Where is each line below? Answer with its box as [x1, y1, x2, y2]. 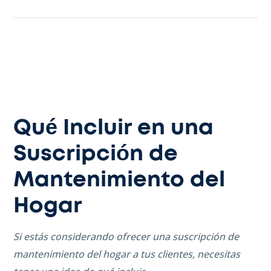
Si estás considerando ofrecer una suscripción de [13, 230, 239, 244]
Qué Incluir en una [13, 117, 214, 139]
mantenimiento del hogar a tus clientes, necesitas [13, 247, 240, 261]
